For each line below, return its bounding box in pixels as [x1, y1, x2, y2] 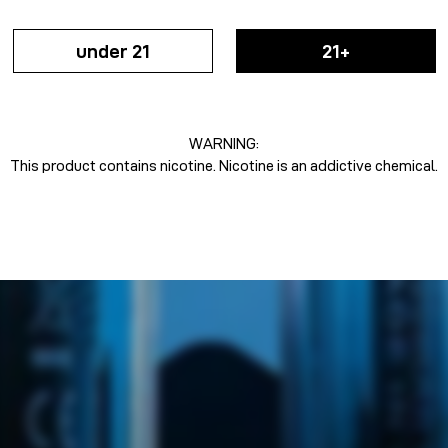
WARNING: [189, 135, 259, 152]
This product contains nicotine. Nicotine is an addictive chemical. [10, 157, 438, 174]
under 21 [75, 41, 150, 61]
